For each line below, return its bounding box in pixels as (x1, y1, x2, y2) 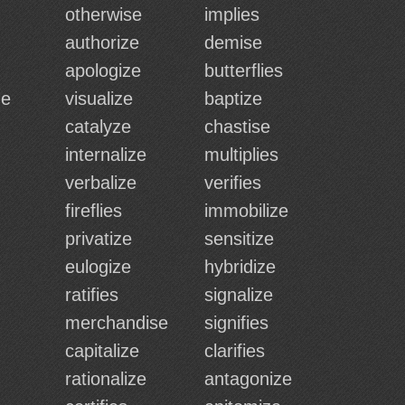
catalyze (65, 117, 131, 137)
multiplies (204, 145, 278, 165)
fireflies (65, 201, 122, 221)
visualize (65, 89, 133, 108)
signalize (204, 285, 273, 305)
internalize (65, 145, 146, 165)
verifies (204, 173, 261, 193)
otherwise (65, 5, 142, 24)
